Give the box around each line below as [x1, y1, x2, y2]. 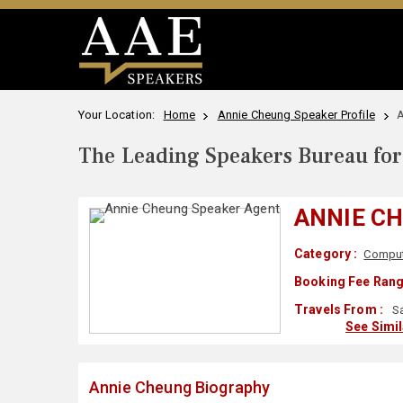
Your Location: [78, 108, 161, 121]
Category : [293, 246, 358, 261]
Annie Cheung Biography [89, 378, 271, 397]
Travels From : [293, 302, 384, 317]
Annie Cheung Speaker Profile [217, 108, 375, 121]
